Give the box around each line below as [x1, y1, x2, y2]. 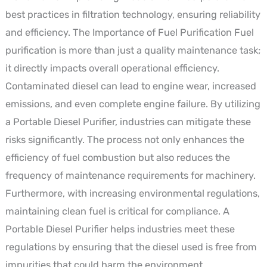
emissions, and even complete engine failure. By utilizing [5, 98, 260, 110]
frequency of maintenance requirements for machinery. [5, 170, 256, 182]
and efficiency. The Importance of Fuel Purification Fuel [5, 27, 254, 39]
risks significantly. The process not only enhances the [5, 134, 244, 146]
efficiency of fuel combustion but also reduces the [5, 152, 230, 164]
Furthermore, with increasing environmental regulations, [5, 188, 260, 200]
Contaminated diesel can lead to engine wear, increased [5, 80, 256, 92]
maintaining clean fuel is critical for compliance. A [5, 206, 229, 218]
